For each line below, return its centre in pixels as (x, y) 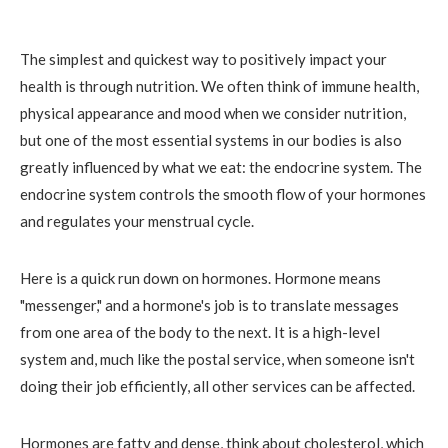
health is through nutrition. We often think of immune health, (219, 85)
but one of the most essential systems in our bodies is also (211, 139)
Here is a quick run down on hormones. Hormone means (200, 277)
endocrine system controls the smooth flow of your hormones (223, 193)
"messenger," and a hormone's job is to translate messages (209, 304)
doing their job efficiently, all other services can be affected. (217, 385)
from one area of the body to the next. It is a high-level (200, 331)
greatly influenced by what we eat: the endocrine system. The (221, 166)
